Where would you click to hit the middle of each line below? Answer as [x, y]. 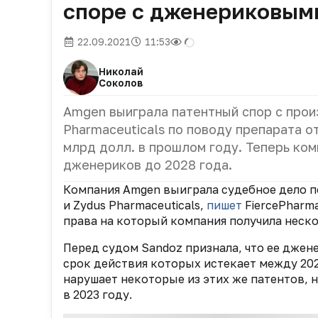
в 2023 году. [98, 295]
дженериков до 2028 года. [148, 165]
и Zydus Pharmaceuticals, [135, 205]
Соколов [121, 83]
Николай [121, 71]
